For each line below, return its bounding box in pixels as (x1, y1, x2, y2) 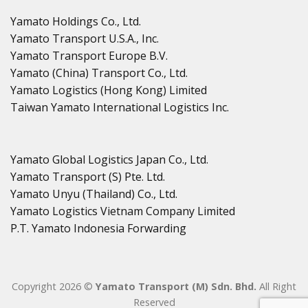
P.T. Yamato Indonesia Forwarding (10, 220, 186, 236)
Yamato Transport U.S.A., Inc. (10, 30, 159, 46)
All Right (259, 280, 296, 294)
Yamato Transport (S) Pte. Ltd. (10, 168, 165, 184)
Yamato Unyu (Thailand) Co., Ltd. (10, 186, 177, 201)
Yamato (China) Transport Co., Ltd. (10, 65, 188, 80)
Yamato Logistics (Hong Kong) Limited (10, 82, 207, 98)
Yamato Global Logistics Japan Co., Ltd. (10, 151, 208, 167)
